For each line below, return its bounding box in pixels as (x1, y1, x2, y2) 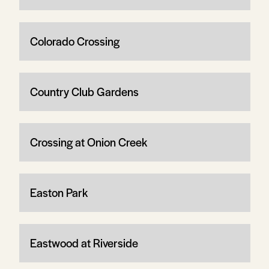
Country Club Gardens (29, 83, 139, 100)
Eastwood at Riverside (29, 234, 138, 251)
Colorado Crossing (29, 32, 119, 49)
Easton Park (29, 184, 88, 201)
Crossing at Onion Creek (29, 133, 147, 150)
